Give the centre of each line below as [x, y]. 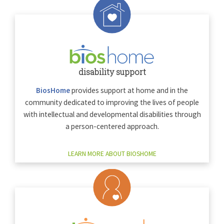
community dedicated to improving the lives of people [112, 102]
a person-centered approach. [112, 126]
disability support [112, 72]
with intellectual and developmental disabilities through [112, 114]
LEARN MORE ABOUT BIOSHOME [112, 154]
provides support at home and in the [129, 90]
